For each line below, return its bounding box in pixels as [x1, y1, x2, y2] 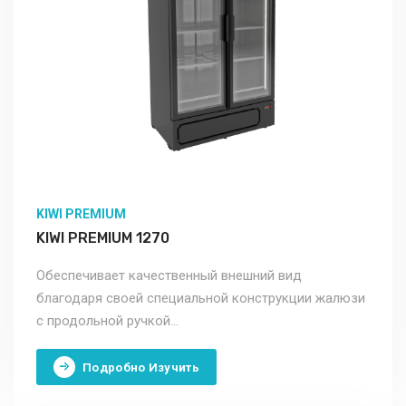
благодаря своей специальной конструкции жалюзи [36, 290, 365, 307]
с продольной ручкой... [36, 313, 179, 330]
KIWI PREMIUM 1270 [36, 229, 169, 247]
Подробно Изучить [82, 360, 199, 374]
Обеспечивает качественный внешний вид [36, 267, 302, 285]
